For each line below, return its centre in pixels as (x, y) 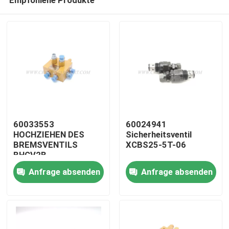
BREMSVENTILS (46, 145)
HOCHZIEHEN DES (49, 135)
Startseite (38, 161)
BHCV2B (30, 155)
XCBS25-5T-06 (156, 145)
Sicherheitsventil (158, 135)
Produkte (36, 193)
